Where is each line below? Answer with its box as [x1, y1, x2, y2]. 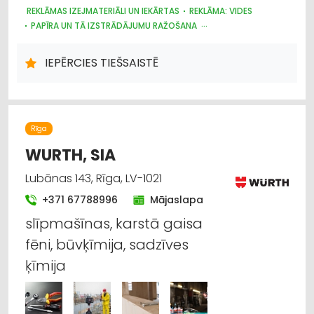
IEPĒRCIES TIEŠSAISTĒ [45, 54, 158, 71]
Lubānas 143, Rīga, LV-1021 [25, 170, 162, 186]
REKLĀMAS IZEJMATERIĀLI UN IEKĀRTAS [27, 4, 179, 17]
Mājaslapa [149, 192, 203, 207]
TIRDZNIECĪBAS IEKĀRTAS [31, 48, 132, 61]
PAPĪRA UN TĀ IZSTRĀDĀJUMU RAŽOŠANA [31, 19, 197, 32]
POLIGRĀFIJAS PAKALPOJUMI [31, 34, 144, 46]
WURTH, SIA [25, 144, 116, 166]
